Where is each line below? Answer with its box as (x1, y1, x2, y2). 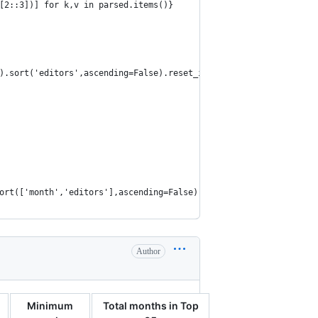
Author (136, 246, 160, 256)
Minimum (27, 300, 73, 312)
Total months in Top (102, 300, 199, 312)
